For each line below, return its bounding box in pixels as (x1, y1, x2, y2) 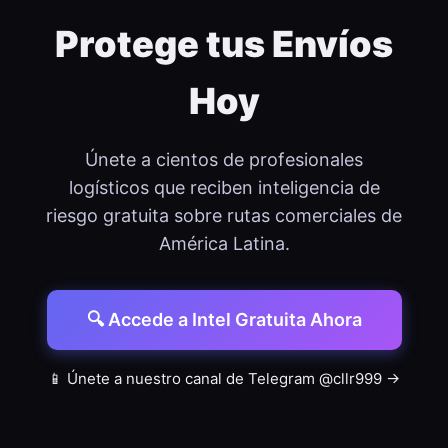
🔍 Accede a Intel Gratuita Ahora (86, 309, 362, 330)
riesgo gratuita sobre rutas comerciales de (46, 205, 402, 226)
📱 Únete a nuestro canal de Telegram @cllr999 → (48, 369, 400, 388)
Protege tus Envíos (55, 22, 393, 66)
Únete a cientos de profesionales (85, 149, 363, 170)
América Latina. (158, 233, 290, 254)
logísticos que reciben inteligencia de (68, 177, 380, 198)
